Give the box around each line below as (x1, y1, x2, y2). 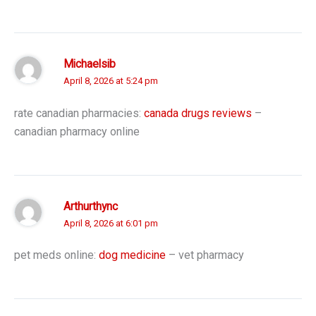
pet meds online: (14, 248, 99, 262)
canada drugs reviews (144, 106, 252, 120)
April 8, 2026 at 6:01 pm (63, 217, 158, 229)
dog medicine (99, 248, 166, 262)
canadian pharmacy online (14, 124, 140, 138)
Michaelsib (63, 58, 116, 71)
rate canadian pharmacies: (14, 106, 144, 120)
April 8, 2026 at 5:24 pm (63, 75, 158, 87)
